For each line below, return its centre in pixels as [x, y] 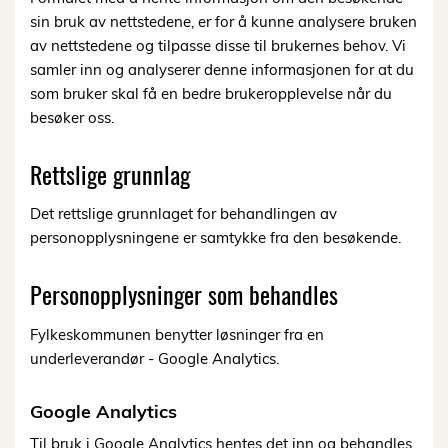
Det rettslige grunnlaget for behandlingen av [183, 214]
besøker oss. [74, 117]
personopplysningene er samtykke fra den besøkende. [217, 238]
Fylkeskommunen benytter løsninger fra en [177, 334]
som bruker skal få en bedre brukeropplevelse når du [211, 93]
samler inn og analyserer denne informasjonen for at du [222, 69]
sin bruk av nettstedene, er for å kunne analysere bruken [223, 21]
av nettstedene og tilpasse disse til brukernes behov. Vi [218, 45]
